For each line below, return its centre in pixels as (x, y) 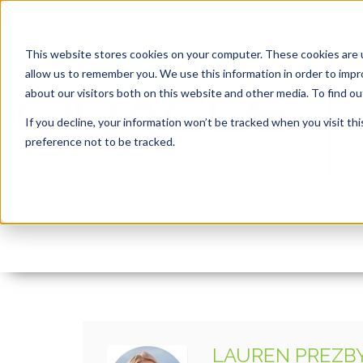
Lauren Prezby (171, 213)
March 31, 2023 (287, 213)
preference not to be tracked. (100, 141)
